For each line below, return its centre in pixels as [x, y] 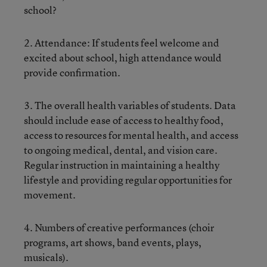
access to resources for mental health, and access [131, 135]
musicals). [46, 257]
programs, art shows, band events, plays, [113, 242]
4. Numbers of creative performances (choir [119, 227]
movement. [50, 194]
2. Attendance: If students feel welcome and [122, 42]
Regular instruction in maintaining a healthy [122, 164]
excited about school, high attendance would [123, 57]
